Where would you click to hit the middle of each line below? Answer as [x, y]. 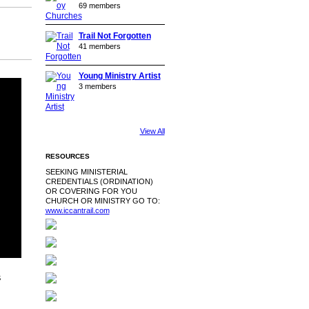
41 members [99, 46]
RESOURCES [67, 156]
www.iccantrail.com [77, 210]
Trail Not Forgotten [114, 36]
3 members [97, 87]
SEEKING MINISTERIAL [86, 171]
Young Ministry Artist [119, 76]
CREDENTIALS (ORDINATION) [99, 181]
